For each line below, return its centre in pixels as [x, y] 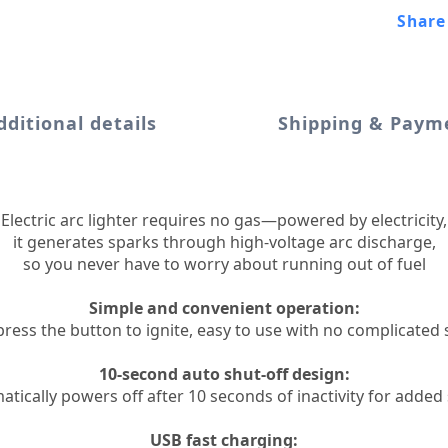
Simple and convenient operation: [224, 307]
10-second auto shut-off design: [224, 373]
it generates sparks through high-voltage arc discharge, [224, 241]
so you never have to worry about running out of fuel [224, 263]
